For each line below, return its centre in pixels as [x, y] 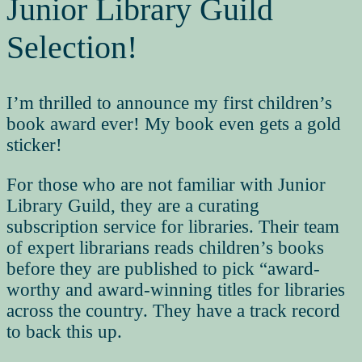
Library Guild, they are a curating [133, 206]
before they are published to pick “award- [163, 269]
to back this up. [64, 332]
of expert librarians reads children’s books [165, 248]
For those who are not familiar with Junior [166, 185]
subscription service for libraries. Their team [173, 227]
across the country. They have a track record [173, 311]
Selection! [72, 47]
